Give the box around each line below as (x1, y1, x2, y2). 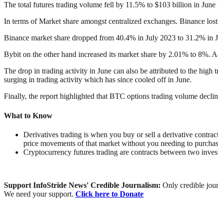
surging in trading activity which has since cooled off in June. (4, 75, 192, 84)
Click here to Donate (75, 189, 144, 198)
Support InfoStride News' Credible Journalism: (4, 181, 163, 189)
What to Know (4, 111, 53, 120)
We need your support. (4, 189, 75, 198)
